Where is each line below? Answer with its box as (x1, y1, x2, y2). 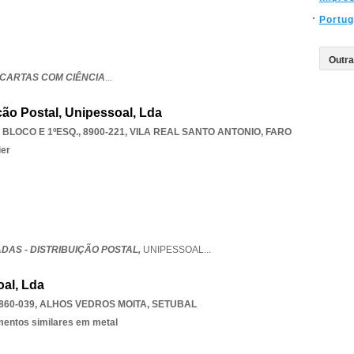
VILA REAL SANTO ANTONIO (130, 126, 261, 137)
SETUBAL (152, 299, 197, 310)
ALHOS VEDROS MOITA (40, 299, 147, 310)
